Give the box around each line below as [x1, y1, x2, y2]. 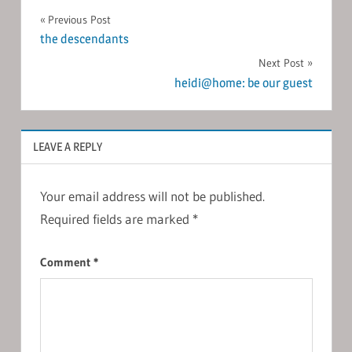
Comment [39, 255, 93, 270]
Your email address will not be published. [39, 187, 265, 204]
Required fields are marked [39, 210, 192, 227]
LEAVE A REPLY [32, 138, 102, 154]
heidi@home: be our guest [174, 75, 313, 90]
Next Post [258, 56, 304, 71]
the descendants [39, 31, 129, 47]
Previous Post [47, 12, 111, 27]
